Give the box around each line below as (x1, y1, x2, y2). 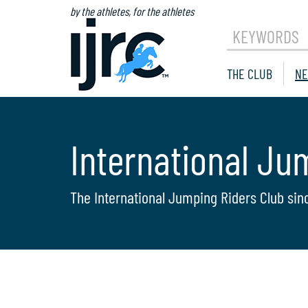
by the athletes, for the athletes (70, 4, 194, 18)
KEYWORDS (232, 25, 299, 47)
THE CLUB (227, 65, 272, 82)
